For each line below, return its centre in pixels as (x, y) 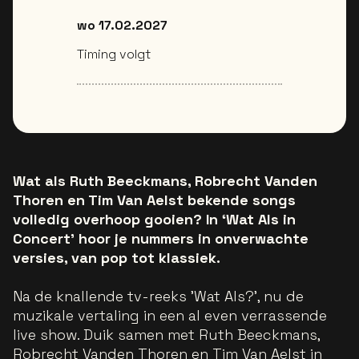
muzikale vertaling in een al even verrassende (170, 315)
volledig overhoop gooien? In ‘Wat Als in (154, 219)
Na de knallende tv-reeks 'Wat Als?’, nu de (158, 296)
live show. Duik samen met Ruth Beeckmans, (166, 335)
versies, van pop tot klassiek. (117, 258)
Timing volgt (114, 54)
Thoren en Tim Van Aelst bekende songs (154, 200)
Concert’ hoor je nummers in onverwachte (161, 238)
